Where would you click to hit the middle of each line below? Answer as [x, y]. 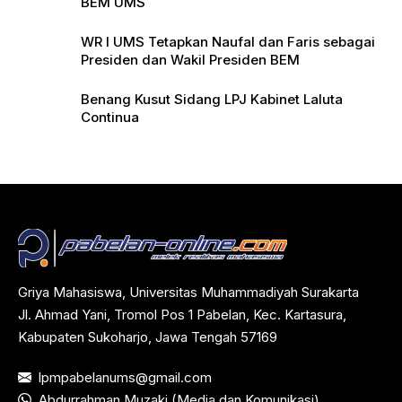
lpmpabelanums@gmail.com [125, 377]
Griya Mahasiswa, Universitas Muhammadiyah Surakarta [188, 292]
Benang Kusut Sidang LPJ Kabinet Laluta [212, 99]
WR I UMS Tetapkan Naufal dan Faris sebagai [228, 41]
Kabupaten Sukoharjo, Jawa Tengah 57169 [148, 336]
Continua [110, 117]
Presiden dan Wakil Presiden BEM [190, 59]
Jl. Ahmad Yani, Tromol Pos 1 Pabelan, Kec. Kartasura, [182, 314]
